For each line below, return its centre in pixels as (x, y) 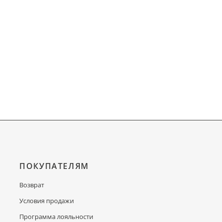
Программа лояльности (56, 217)
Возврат (32, 185)
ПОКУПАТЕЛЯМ (54, 166)
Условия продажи (47, 201)
